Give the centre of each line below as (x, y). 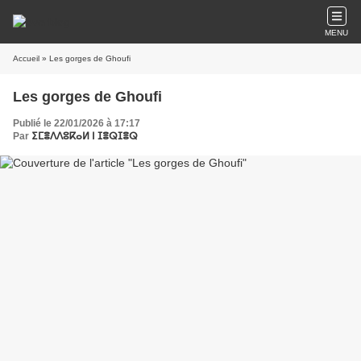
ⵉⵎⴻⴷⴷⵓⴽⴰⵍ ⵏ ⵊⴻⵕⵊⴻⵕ (85, 136)
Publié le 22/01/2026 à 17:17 (77, 123)
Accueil (26, 58)
